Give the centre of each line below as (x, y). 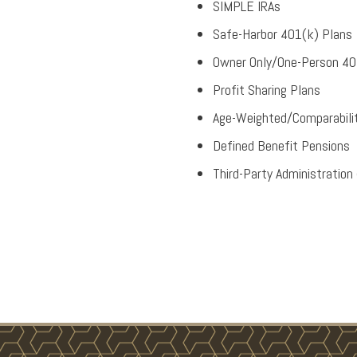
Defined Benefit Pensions (281, 145)
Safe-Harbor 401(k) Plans (282, 34)
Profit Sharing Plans (267, 90)
